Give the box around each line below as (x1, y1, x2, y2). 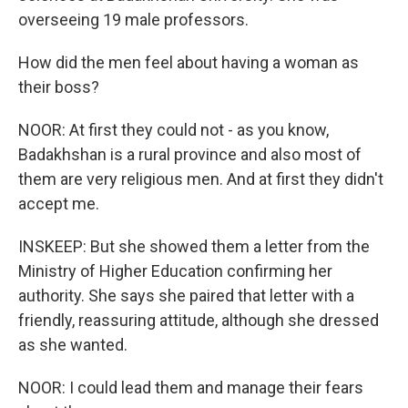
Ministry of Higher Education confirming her (18, 261, 332, 280)
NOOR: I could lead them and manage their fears (18, 378, 363, 397)
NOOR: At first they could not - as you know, (18, 120, 329, 139)
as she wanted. (18, 335, 127, 354)
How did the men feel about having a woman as (18, 53, 359, 72)
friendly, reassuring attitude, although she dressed (18, 311, 379, 330)
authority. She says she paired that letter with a (18, 286, 354, 305)
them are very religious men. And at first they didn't (18, 169, 383, 189)
